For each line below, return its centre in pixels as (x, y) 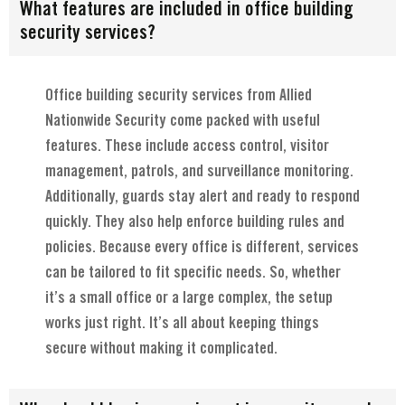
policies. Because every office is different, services (202, 247)
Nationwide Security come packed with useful (183, 121)
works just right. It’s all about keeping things (182, 323)
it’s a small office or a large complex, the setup (189, 298)
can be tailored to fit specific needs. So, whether (193, 273)
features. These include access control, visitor (187, 146)
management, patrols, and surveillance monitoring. (199, 171)
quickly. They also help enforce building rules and (195, 222)
